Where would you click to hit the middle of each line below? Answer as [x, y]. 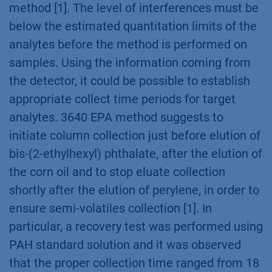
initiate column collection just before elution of [135, 135]
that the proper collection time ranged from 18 [134, 263]
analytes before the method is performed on [128, 44]
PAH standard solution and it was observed [125, 245]
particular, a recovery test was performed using [136, 226]
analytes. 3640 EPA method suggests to [116, 117]
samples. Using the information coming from [130, 63]
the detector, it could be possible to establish [130, 81]
